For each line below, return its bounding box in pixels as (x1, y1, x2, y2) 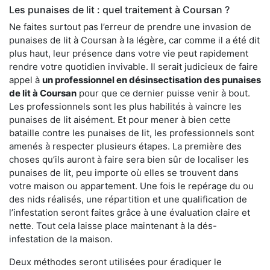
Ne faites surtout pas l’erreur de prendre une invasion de (9, 21, 251, 33)
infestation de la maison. (9, 233, 113, 245)
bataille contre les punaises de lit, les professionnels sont (9, 127, 254, 139)
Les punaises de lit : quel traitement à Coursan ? (9, 4, 230, 16)
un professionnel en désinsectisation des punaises (42, 74, 261, 86)
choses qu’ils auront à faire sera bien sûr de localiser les (9, 154, 249, 166)
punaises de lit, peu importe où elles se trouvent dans (9, 167, 239, 179)
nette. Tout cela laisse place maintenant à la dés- (9, 220, 217, 232)
